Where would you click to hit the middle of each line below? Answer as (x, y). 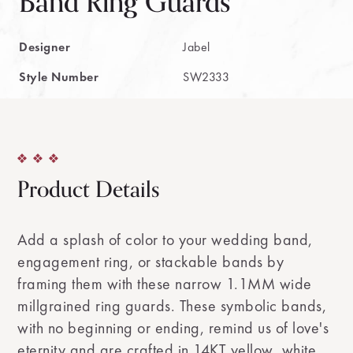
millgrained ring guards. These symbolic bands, (172, 306)
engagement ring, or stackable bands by (151, 262)
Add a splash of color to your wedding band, (165, 240)
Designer (45, 47)
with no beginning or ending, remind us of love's (173, 328)
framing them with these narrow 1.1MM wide (165, 284)
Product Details (89, 190)
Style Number (59, 77)
